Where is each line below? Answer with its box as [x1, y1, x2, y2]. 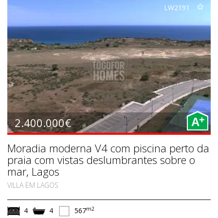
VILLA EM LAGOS [7, 180, 58, 190]
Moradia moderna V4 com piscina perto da [7, 140, 209, 155]
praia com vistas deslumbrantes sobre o [7, 152, 195, 167]
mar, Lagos [7, 163, 59, 179]
